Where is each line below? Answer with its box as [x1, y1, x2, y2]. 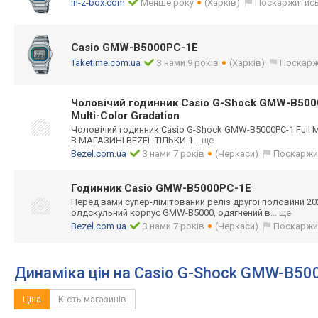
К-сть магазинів [58, 294, 126, 305]
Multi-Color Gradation [71, 109, 180, 122]
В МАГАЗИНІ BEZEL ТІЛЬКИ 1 [71, 135, 193, 146]
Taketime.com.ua [71, 57, 141, 68]
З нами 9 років [156, 57, 219, 68]
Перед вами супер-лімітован [71, 197, 195, 207]
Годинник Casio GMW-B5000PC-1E [71, 182, 251, 194]
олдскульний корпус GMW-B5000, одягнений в [71, 207, 270, 218]
